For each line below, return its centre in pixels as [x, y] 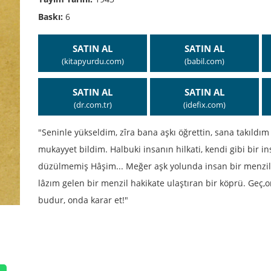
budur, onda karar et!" [83, 200]
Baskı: [52, 17]
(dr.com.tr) [93, 105]
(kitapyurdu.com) [93, 61]
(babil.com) [204, 61]
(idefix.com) [204, 105]
